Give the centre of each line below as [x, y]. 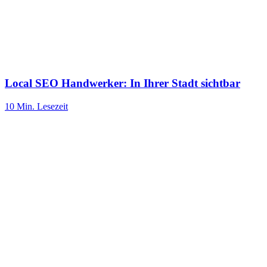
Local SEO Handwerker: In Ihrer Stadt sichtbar [122, 83]
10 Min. [20, 106]
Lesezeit [51, 106]
